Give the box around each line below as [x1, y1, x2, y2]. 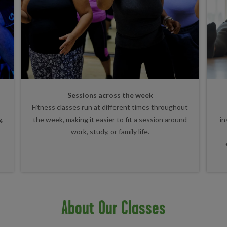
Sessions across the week [67, 90, 153, 99]
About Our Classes [61, 196, 166, 218]
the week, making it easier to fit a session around [33, 115, 187, 124]
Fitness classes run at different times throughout [32, 102, 188, 111]
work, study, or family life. [70, 127, 149, 136]
